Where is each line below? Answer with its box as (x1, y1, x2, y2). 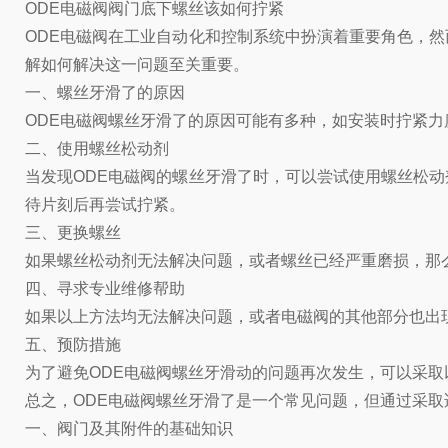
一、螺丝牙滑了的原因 (25, 84, 185, 101)
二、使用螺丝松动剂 (25, 140, 169, 157)
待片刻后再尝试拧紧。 (25, 196, 185, 213)
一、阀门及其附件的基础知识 (25, 420, 233, 437)
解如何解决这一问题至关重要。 (25, 56, 249, 73)
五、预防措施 (25, 336, 121, 353)
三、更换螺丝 (25, 224, 121, 241)
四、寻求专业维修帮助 (25, 280, 185, 297)
